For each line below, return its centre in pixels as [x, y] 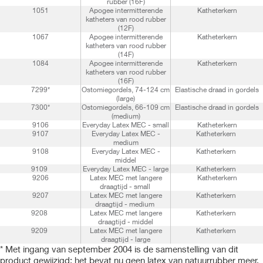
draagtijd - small [126, 186]
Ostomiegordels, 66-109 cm [126, 107]
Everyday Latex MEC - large [126, 169]
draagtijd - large [126, 239]
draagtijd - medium [126, 204]
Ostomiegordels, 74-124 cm [126, 90]
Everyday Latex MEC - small [126, 125]
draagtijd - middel [126, 222]
